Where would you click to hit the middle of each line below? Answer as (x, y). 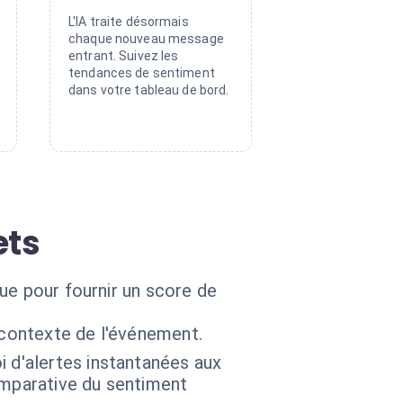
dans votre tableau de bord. (149, 90)
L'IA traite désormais (129, 22)
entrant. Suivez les (124, 56)
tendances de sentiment (142, 73)
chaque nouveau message (146, 39)
